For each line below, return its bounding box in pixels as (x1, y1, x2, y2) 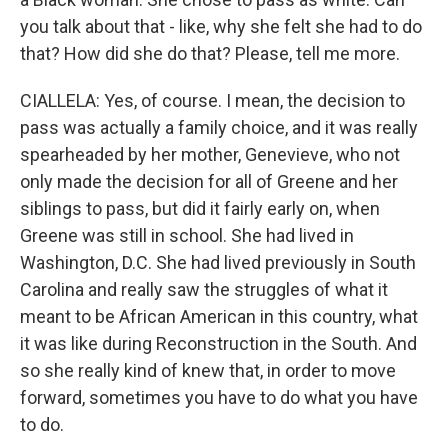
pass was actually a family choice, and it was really (20, 117, 418, 138)
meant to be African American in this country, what (20, 306, 418, 327)
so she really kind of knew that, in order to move (20, 360, 396, 381)
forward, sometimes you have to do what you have (20, 387, 418, 408)
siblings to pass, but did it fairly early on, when (20, 198, 380, 219)
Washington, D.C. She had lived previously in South (20, 252, 416, 273)
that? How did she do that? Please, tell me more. (20, 43, 400, 64)
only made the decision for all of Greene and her (20, 171, 398, 192)
